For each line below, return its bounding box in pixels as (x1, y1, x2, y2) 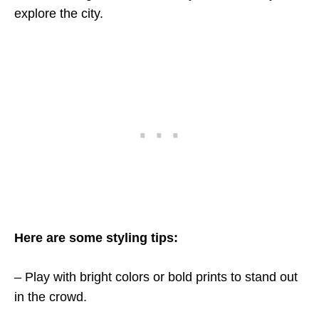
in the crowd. (14, 290, 87, 305)
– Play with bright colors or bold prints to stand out (14, 270, 298, 285)
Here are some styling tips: (14, 231, 178, 246)
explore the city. (14, 6, 103, 21)
